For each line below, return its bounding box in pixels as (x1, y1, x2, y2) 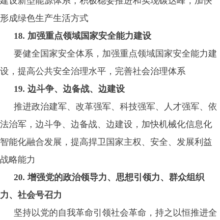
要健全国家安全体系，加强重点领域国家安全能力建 (14, 49, 217, 58)
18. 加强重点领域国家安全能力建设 (14, 31, 151, 41)
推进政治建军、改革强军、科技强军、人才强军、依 (14, 102, 217, 111)
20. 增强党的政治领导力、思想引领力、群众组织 (14, 172, 204, 182)
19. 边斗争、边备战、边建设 (14, 84, 125, 94)
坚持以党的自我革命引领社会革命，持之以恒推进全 (14, 208, 217, 218)
